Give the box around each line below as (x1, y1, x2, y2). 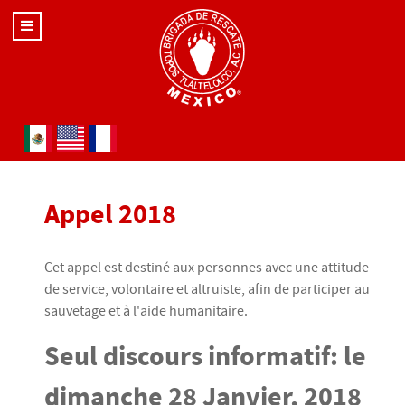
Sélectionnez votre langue (22, 127, 179, 143)
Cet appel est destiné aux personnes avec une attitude (44, 259, 369, 276)
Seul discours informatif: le (44, 341, 366, 372)
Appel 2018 (44, 199, 176, 231)
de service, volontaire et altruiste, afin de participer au (44, 281, 370, 297)
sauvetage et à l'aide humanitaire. (44, 303, 248, 319)
